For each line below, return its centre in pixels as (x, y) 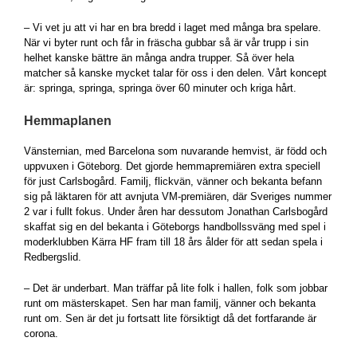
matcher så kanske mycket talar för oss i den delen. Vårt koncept (175, 73)
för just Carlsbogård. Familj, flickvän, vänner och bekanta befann (173, 181)
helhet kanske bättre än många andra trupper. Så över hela (159, 58)
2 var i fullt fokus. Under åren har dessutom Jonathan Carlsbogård (176, 212)
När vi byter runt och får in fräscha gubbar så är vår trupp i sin (166, 43)
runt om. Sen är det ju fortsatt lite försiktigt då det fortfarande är (170, 318)
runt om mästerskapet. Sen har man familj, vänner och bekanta (170, 303)
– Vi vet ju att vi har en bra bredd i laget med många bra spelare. (173, 27)
